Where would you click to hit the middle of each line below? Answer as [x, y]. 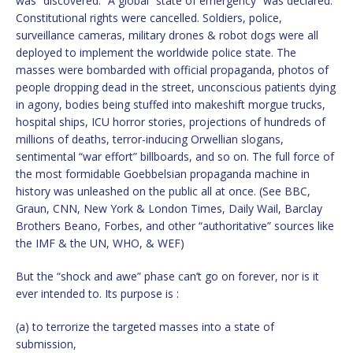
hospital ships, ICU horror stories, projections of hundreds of [171, 121]
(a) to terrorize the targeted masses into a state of [145, 326]
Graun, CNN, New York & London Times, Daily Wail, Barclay [169, 208]
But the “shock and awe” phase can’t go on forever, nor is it [167, 276]
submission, [46, 344]
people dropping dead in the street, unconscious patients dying [176, 87]
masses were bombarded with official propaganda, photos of [172, 69]
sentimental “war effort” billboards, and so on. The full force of [175, 156]
